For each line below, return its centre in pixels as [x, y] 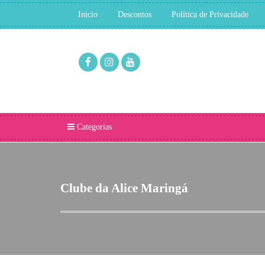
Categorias [93, 127]
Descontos [135, 14]
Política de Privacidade [210, 14]
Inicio [88, 14]
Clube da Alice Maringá [124, 188]
